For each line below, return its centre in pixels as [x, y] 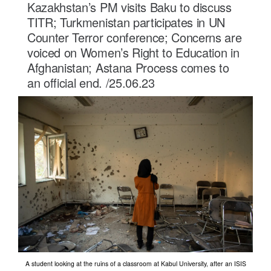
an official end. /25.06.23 [91, 82]
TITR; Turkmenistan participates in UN [126, 22]
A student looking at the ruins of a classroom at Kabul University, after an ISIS [135, 263]
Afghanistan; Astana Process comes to [128, 67]
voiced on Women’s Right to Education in [133, 52]
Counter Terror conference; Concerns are [135, 37]
